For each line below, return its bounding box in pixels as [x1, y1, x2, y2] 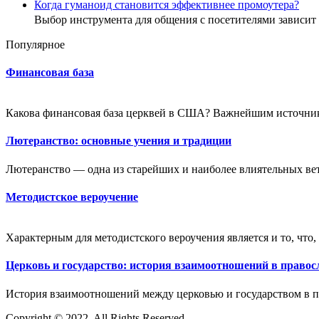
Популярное [6, 38, 65, 51]
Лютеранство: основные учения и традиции [6, 135, 231, 147]
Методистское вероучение [6, 190, 138, 203]
